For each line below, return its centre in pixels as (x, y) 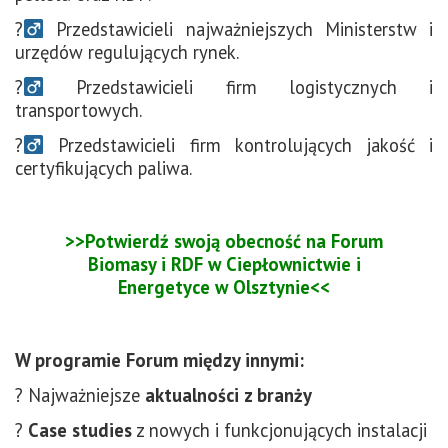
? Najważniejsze (80, 394)
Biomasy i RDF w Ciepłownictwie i (224, 263)
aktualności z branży (228, 394)
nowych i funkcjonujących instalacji (285, 429)
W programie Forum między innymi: (159, 359)
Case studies (80, 429)
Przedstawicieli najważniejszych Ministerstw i (238, 28)
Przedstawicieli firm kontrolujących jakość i (238, 144)
